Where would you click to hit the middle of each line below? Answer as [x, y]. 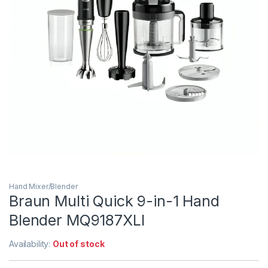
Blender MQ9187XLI [77, 220]
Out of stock [79, 243]
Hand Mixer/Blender [43, 186]
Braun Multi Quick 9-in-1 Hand [114, 201]
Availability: [31, 243]
